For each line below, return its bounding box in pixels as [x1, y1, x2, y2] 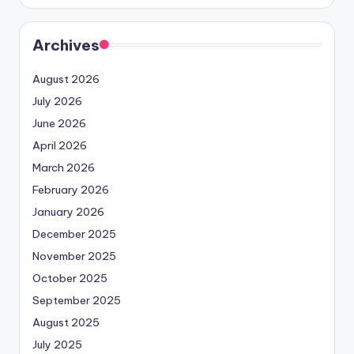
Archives [32, 36, 100, 55]
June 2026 [32, 116, 86, 131]
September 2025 [32, 293, 121, 308]
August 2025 [32, 315, 100, 330]
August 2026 [32, 72, 100, 87]
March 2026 [32, 160, 95, 175]
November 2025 [32, 249, 116, 264]
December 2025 [32, 227, 116, 242]
